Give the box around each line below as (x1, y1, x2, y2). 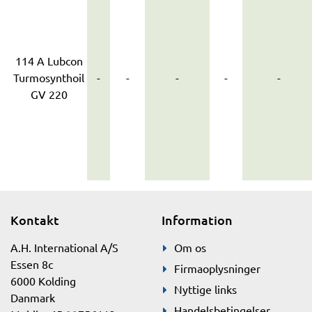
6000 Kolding (10, 274, 76, 288)
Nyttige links (173, 282, 237, 296)
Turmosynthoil (13, 70, 84, 84)
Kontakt (10, 212, 59, 228)
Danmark (10, 290, 55, 304)
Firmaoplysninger (173, 261, 260, 275)
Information (161, 212, 233, 228)
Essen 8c (10, 257, 53, 271)
